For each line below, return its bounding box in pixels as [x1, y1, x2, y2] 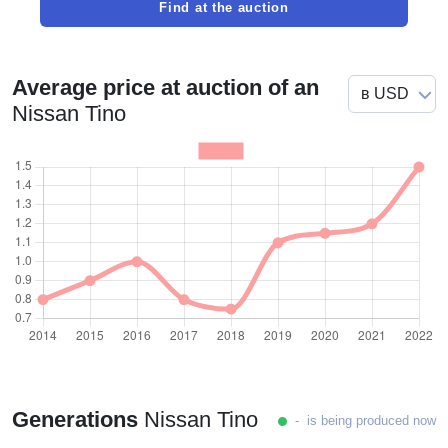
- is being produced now [287, 413, 436, 428]
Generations [12, 407, 138, 432]
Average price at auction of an [12, 75, 319, 100]
